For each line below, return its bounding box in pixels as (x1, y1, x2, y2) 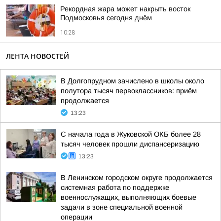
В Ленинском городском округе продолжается (61, 174, 213, 182)
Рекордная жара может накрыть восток (60, 5, 190, 13)
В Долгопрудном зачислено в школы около (61, 77, 204, 85)
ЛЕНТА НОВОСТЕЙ (6, 51, 69, 61)
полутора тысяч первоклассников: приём (61, 87, 197, 95)
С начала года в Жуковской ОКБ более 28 (61, 130, 201, 138)
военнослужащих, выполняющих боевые (61, 193, 196, 201)
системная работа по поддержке (61, 184, 169, 191)
